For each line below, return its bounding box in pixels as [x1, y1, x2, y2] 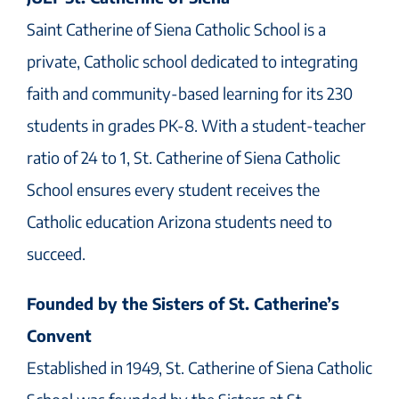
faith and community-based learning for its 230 [27, 82, 353, 103]
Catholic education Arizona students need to [27, 210, 332, 232]
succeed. [27, 242, 85, 264]
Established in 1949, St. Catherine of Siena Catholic [27, 356, 372, 378]
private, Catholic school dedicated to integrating [27, 50, 358, 71]
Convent [27, 324, 92, 346]
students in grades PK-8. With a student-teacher [27, 114, 366, 135]
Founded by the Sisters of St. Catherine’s [27, 292, 339, 313]
